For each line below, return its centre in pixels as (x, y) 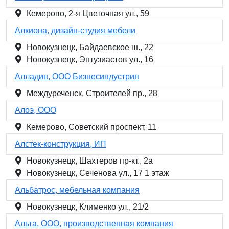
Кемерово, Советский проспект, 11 (91, 127)
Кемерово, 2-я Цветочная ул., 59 (88, 14)
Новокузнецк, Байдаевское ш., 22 (90, 47)
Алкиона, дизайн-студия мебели (75, 30)
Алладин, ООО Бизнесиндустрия (77, 76)
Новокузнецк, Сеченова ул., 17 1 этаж (98, 173)
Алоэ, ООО (36, 110)
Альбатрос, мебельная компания (77, 190)
